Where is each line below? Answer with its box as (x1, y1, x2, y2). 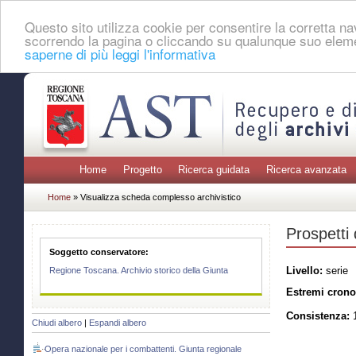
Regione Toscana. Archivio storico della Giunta (49, 265, 229, 276)
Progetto (122, 164, 162, 176)
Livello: (286, 264, 323, 277)
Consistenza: (286, 310, 350, 323)
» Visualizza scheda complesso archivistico (73, 192, 241, 202)
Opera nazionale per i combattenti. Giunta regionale (44, 344, 242, 354)
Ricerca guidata (178, 164, 250, 176)
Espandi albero (89, 318, 146, 328)
